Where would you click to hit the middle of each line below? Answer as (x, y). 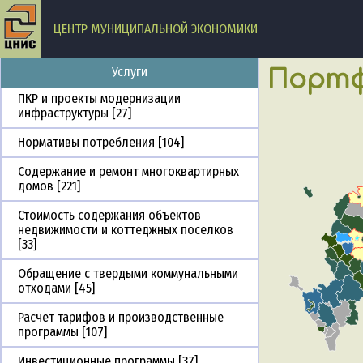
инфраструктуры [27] (75, 113)
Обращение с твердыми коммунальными (128, 274)
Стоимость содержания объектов (109, 216)
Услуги (130, 72)
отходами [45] (56, 288)
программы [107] (62, 332)
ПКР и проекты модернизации (99, 99)
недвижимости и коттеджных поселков (126, 230)
